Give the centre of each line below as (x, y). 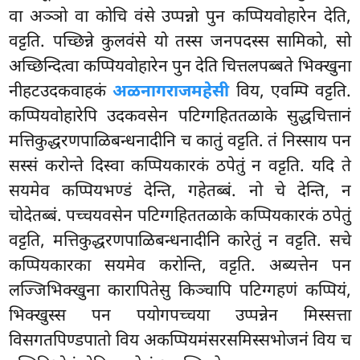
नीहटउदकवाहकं (61, 93)
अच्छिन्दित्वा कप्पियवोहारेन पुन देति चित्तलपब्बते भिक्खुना (180, 68)
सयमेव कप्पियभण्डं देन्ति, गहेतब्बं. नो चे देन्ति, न (180, 192)
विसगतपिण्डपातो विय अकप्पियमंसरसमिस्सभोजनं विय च (180, 342)
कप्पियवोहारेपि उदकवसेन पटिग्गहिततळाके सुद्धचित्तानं (180, 118)
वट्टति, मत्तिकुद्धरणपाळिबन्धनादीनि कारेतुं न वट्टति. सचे (180, 242)
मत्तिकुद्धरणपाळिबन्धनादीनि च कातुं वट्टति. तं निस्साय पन (180, 143)
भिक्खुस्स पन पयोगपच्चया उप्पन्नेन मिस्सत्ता (180, 317)
